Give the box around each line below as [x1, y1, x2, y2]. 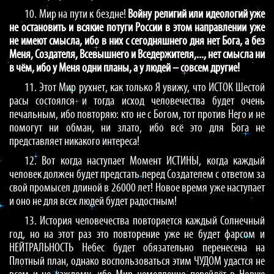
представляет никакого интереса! [9, 136, 139, 148]
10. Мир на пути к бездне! [24, 9, 128, 21]
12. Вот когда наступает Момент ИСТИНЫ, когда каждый [24, 155, 265, 168]
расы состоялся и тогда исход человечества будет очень [9, 95, 265, 108]
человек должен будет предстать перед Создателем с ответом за [9, 169, 265, 181]
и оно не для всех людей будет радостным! [9, 196, 177, 208]
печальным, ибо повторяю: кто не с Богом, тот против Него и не [9, 109, 265, 121]
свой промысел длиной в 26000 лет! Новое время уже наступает [9, 182, 265, 194]
